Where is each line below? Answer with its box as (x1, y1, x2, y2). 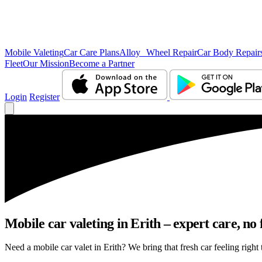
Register (29, 92, 60, 102)
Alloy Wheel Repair (119, 47, 197, 57)
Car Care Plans (64, 47, 119, 57)
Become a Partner (69, 58, 135, 68)
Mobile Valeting (5, 47, 64, 57)
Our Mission (23, 58, 69, 68)
